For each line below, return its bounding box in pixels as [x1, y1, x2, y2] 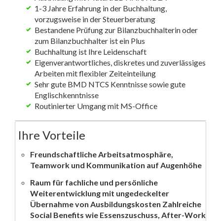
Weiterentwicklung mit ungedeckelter [30, 188, 169, 198]
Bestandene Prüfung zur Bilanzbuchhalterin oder [35, 25, 198, 35]
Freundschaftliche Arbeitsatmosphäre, [30, 149, 173, 159]
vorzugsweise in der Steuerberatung [35, 14, 155, 24]
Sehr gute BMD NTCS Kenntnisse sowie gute [35, 79, 185, 89]
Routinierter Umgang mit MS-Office [35, 101, 157, 110]
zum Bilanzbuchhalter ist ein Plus [35, 36, 145, 45]
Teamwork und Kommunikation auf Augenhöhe [30, 160, 202, 170]
